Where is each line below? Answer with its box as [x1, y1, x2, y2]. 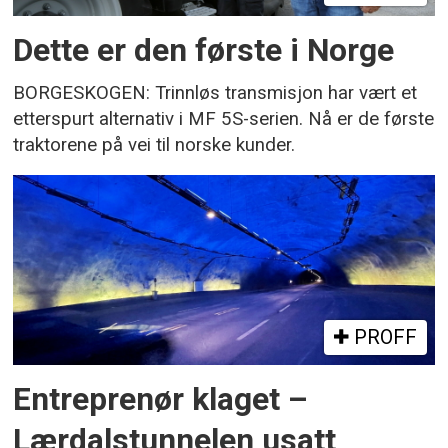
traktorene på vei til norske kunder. [13, 133, 296, 156]
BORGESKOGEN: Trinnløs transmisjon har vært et [13, 81, 418, 104]
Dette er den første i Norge [13, 31, 395, 69]
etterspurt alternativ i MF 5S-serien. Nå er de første [13, 107, 435, 130]
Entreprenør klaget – [13, 381, 309, 419]
